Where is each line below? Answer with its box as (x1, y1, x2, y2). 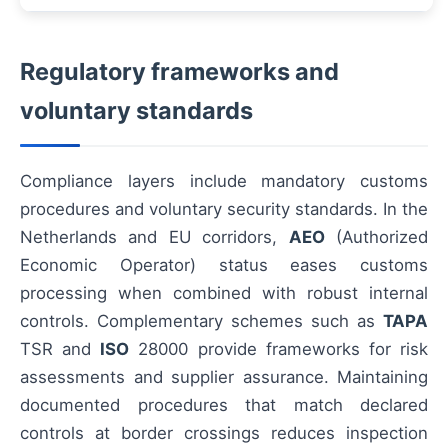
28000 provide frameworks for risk (129, 339, 429, 360)
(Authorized (324, 227, 429, 248)
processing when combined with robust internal (20, 283, 428, 304)
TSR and (20, 339, 101, 360)
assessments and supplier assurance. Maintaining (20, 367, 428, 388)
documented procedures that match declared (20, 395, 428, 416)
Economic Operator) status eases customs (20, 255, 428, 276)
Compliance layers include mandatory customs (20, 171, 428, 192)
